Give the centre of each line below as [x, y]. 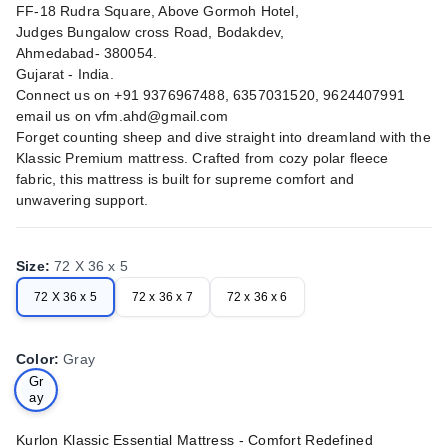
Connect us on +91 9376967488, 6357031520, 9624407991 [210, 95]
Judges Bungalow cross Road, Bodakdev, [150, 32]
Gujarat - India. [65, 74]
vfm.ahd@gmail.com [161, 116]
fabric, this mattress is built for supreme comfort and [185, 179]
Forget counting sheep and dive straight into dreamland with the [223, 137]
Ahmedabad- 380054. [87, 53]
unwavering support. [82, 200]
